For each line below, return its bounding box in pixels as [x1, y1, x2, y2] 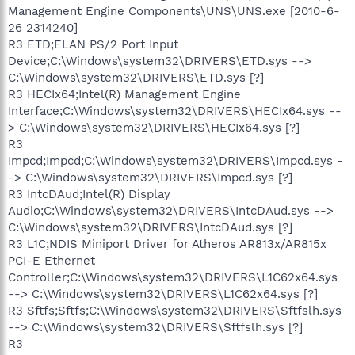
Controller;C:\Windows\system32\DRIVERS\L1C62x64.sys [8, 269, 338, 284]
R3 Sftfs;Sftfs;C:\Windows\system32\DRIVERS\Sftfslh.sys [8, 303, 342, 318]
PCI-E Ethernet [8, 253, 95, 268]
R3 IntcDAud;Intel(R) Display [8, 186, 170, 201]
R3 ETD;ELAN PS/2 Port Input [8, 36, 178, 52]
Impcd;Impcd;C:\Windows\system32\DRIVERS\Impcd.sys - [8, 153, 343, 168]
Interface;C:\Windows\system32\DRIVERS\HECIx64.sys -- [8, 103, 342, 118]
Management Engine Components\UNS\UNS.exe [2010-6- [8, 3, 340, 18]
